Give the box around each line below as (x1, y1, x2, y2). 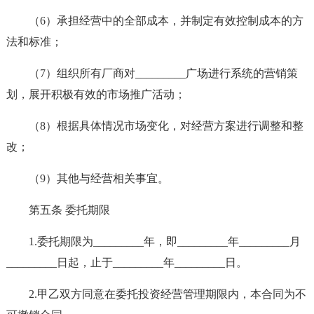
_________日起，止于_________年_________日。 (6, 257, 247, 268)
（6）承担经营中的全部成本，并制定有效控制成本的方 (28, 15, 303, 27)
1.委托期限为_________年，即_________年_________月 (28, 235, 301, 247)
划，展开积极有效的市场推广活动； (6, 88, 186, 100)
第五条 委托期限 (28, 204, 110, 216)
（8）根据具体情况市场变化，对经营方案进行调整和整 (28, 120, 303, 132)
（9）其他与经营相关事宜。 (28, 172, 169, 184)
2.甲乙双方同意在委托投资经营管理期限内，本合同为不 (28, 288, 306, 300)
